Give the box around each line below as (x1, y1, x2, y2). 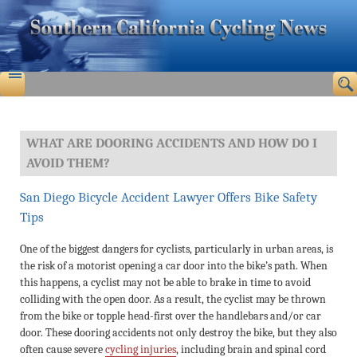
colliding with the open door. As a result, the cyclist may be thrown (20, 292, 326, 306)
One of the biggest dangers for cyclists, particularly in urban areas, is (20, 241, 333, 256)
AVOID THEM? (26, 155, 111, 171)
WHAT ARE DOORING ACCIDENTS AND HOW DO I (26, 135, 318, 151)
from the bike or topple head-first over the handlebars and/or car (20, 308, 321, 323)
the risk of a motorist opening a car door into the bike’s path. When (20, 258, 328, 273)
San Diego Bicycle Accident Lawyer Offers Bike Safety (20, 189, 317, 205)
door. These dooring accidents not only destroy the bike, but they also (20, 325, 337, 339)
